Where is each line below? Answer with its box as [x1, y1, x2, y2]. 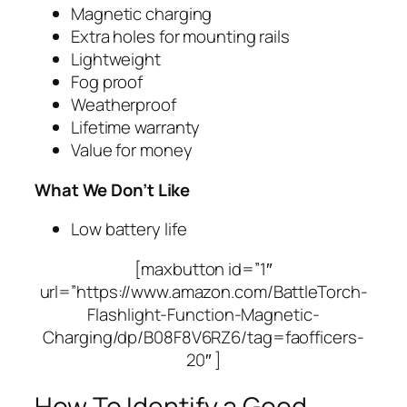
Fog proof [71, 70, 144, 94]
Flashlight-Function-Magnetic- [87, 302, 320, 326]
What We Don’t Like [35, 177, 191, 202]
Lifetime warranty [71, 115, 201, 139]
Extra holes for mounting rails [71, 25, 290, 48]
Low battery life [71, 217, 187, 241]
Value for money [71, 138, 193, 162]
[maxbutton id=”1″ [134, 256, 273, 281]
